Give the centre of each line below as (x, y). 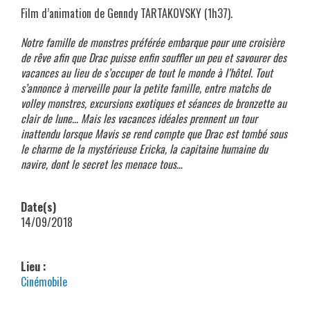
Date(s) (38, 207)
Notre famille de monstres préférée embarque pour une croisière (153, 42)
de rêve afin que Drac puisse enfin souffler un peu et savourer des (154, 57)
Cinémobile (44, 282)
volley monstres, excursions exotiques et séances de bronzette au (154, 103)
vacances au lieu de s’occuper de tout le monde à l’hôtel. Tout (147, 73)
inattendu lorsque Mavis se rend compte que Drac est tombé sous (154, 134)
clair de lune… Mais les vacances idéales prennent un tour (139, 118)
